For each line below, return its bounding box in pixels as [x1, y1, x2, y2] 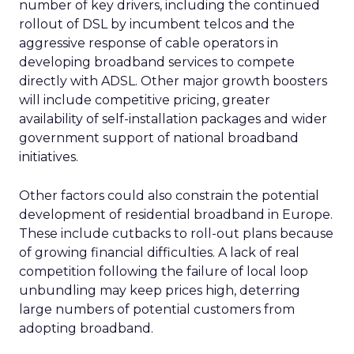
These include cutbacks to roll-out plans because [19, 226, 333, 241]
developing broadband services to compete [19, 55, 295, 70]
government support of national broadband [19, 130, 299, 145]
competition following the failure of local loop [19, 264, 308, 279]
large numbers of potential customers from [19, 302, 295, 317]
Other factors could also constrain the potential [19, 188, 319, 203]
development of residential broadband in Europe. [19, 207, 333, 222]
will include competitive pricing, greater [19, 92, 270, 107]
